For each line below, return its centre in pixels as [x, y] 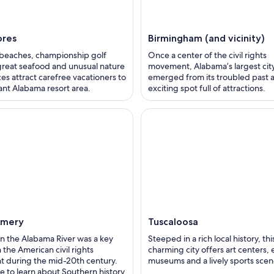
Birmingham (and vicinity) [206, 39]
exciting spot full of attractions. [207, 88]
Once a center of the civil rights [207, 55]
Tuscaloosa [173, 222]
